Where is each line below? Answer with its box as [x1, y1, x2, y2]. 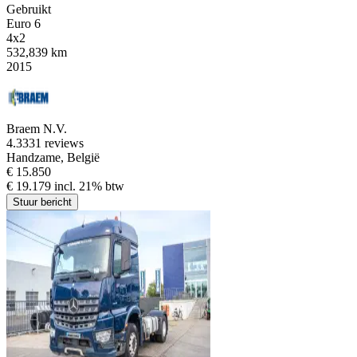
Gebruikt [6, 2, 51, 16]
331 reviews [22, 135, 84, 150]
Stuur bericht [13, 195, 72, 208]
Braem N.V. [6, 121, 67, 135]
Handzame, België [6, 150, 100, 164]
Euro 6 [6, 16, 41, 30]
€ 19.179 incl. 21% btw [6, 178, 124, 193]
